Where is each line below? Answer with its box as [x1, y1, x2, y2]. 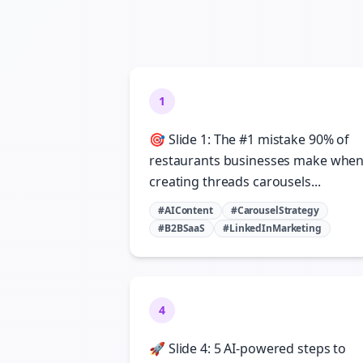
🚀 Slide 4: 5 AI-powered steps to [149, 340, 347, 357]
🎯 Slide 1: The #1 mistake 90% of [149, 130, 350, 148]
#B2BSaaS [158, 221, 206, 235]
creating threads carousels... [149, 173, 321, 190]
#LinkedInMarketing [223, 221, 322, 235]
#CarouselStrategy [230, 203, 319, 217]
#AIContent [158, 203, 213, 217]
